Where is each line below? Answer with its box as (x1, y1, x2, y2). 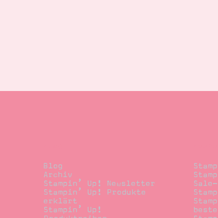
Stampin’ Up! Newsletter (43, 179, 155, 188)
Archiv (43, 170, 73, 180)
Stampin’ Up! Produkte (43, 188, 146, 197)
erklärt (43, 197, 77, 206)
